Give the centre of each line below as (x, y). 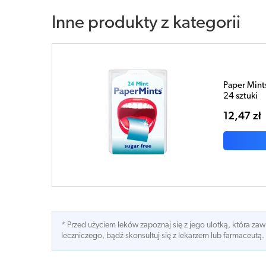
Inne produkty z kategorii (146, 23)
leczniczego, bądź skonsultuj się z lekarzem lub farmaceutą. (163, 236)
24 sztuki (240, 96)
